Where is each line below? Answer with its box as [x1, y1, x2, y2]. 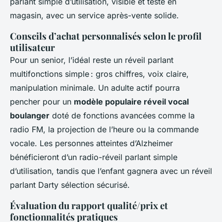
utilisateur [10, 41, 55, 54]
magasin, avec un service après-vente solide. [10, 10, 179, 21]
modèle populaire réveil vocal [74, 97, 189, 107]
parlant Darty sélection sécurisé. [10, 180, 130, 190]
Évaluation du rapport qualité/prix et [10, 199, 168, 212]
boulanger [10, 111, 50, 121]
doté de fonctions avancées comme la [50, 111, 195, 121]
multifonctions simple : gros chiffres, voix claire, [10, 69, 189, 79]
